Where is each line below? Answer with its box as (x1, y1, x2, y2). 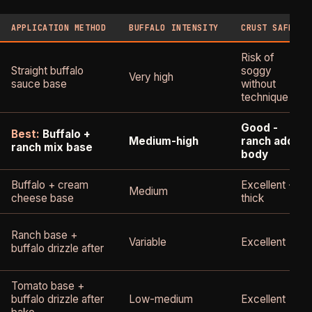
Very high (129, 70, 173, 84)
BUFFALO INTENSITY (129, 22, 219, 33)
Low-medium (129, 292, 193, 306)
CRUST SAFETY (241, 22, 304, 33)
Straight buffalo (11, 64, 84, 78)
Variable (129, 235, 166, 249)
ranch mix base (11, 141, 93, 155)
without (241, 77, 276, 91)
